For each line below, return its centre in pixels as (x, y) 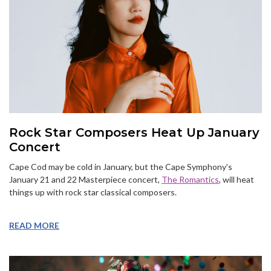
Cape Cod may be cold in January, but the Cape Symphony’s (121, 166)
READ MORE (34, 225)
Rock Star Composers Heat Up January (134, 132)
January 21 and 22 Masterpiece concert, (85, 179)
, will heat (237, 179)
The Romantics (190, 179)
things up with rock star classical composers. (93, 192)
